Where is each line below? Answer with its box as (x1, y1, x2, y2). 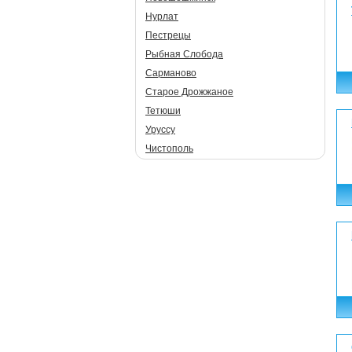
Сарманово (145, 68, 196, 79)
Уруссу (145, 124, 175, 135)
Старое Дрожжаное (145, 86, 233, 97)
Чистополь (145, 143, 193, 154)
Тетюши (145, 105, 181, 116)
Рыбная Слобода (145, 49, 223, 60)
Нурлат (145, 11, 178, 22)
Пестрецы (145, 30, 191, 41)
